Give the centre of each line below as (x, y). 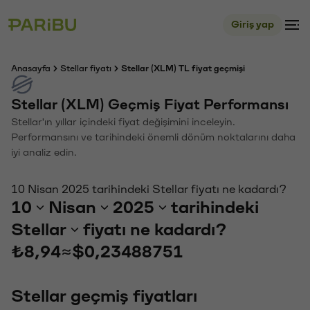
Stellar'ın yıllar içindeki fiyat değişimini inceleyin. (123, 122)
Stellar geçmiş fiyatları (104, 296)
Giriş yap (253, 25)
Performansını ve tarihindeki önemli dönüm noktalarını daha (153, 137)
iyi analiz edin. (44, 153)
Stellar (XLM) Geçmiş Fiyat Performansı (150, 105)
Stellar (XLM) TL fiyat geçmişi (183, 69)
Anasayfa (31, 69)
